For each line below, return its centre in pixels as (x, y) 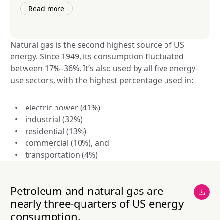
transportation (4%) (61, 155)
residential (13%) (56, 131)
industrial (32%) (54, 120)
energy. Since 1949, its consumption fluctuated (97, 57)
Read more (46, 9)
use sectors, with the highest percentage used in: (102, 80)
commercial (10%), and (67, 143)
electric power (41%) (63, 108)
